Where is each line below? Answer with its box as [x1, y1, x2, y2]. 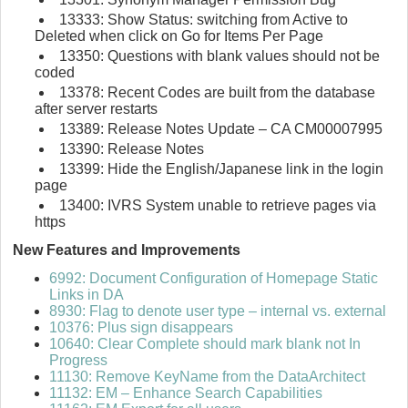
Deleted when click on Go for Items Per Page [35, 28, 323, 45]
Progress [49, 352, 107, 369]
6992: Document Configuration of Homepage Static [49, 270, 378, 287]
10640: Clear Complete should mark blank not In [49, 336, 361, 352]
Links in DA [49, 287, 124, 303]
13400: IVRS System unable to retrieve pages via [59, 198, 376, 214]
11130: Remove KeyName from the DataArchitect [49, 369, 365, 385]
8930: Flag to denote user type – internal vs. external [49, 303, 386, 320]
